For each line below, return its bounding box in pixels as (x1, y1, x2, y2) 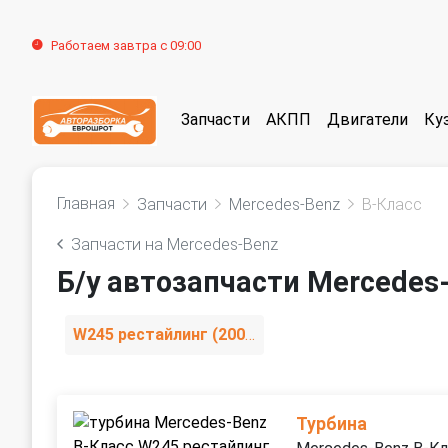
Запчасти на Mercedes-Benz (71, 235, 278, 254)
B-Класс (362, 195, 422, 214)
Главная (57, 194, 115, 213)
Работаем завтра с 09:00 (51, 38, 201, 53)
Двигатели (327, 110, 408, 130)
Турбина (296, 414, 368, 434)
